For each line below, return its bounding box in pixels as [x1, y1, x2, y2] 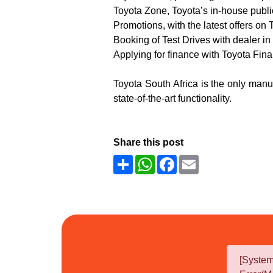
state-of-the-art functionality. [113, 93, 232, 104]
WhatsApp [155, 154, 200, 165]
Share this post [113, 137, 184, 148]
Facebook [177, 154, 221, 165]
